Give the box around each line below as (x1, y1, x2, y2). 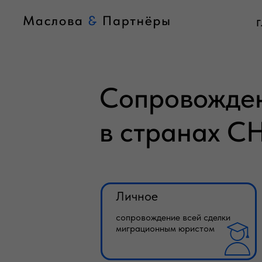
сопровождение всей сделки (116, 212, 230, 223)
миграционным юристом (116, 223, 215, 234)
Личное (116, 188, 158, 204)
